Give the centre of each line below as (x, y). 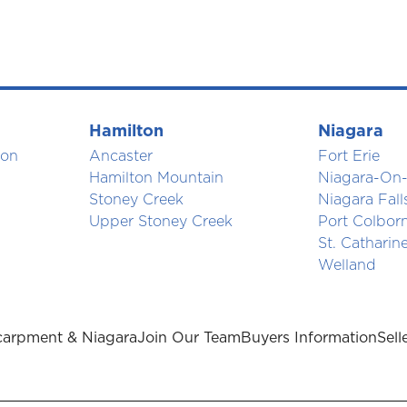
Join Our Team (189, 338)
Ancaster (120, 157)
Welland (347, 266)
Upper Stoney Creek (160, 222)
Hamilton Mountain (156, 179)
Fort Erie (349, 157)
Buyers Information (308, 338)
